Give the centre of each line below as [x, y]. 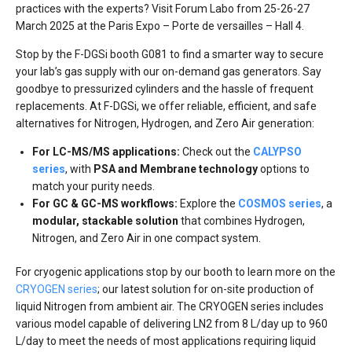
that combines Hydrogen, [242, 221]
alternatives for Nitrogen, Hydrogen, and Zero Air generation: [165, 124]
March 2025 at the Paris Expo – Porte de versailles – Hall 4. [160, 26]
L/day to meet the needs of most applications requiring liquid [166, 341]
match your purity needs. [93, 187]
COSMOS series [280, 204]
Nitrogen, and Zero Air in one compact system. [147, 238]
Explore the [208, 204]
